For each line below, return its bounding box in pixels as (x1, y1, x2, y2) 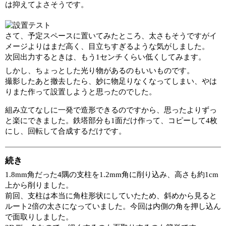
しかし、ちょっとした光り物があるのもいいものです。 (5, 66, 194, 75)
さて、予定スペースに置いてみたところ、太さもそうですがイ (5, 31, 217, 40)
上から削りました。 (5, 181, 73, 189)
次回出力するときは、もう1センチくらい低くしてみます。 (5, 52, 206, 61)
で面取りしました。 (5, 212, 73, 221)
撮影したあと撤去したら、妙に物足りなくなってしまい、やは (5, 77, 217, 85)
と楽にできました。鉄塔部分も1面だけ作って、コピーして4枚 (5, 116, 217, 125)
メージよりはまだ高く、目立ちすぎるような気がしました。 (5, 42, 209, 50)
